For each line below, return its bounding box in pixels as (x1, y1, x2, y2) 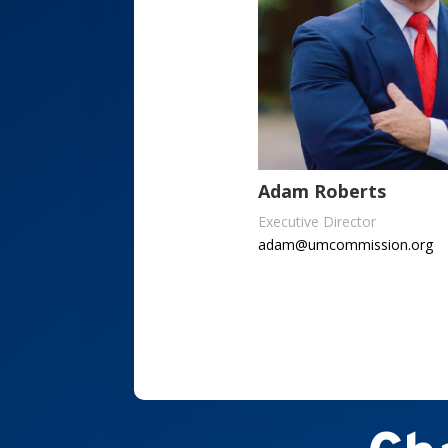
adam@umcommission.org (257, 235, 433, 255)
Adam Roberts (257, 179, 386, 204)
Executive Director (257, 212, 376, 232)
